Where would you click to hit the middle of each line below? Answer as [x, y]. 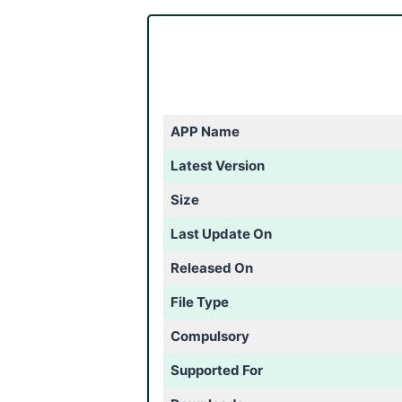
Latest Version [217, 166]
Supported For [216, 370]
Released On [211, 268]
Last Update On [221, 234]
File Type [199, 302]
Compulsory [210, 336]
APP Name [205, 131]
